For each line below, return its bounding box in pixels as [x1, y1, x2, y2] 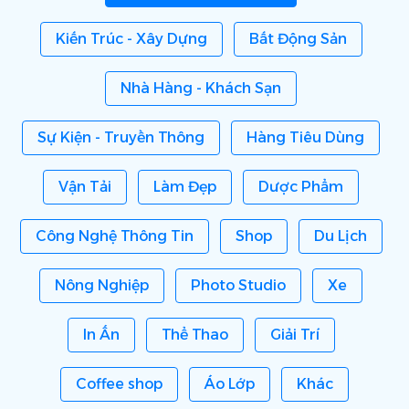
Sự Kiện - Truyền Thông [37, 129, 204, 146]
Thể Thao [161, 326, 228, 343]
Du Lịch [313, 227, 367, 245]
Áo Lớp [204, 375, 255, 393]
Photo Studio [191, 277, 286, 294]
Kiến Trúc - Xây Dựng [55, 30, 207, 47]
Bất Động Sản [248, 30, 347, 47]
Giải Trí [269, 326, 320, 343]
